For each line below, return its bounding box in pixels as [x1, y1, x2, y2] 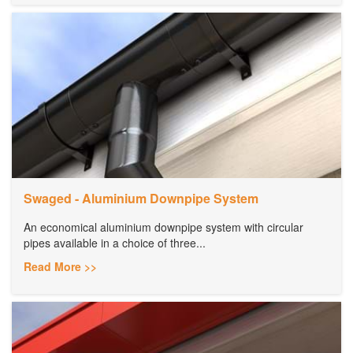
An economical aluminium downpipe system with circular [24, 218, 303, 235]
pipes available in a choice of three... [24, 234, 206, 251]
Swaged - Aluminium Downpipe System [24, 188, 258, 207]
